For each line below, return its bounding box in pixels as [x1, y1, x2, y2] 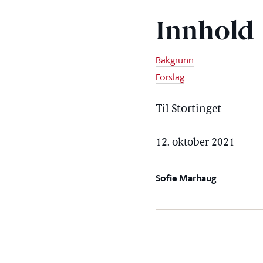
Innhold [156, 20, 254, 46]
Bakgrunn [156, 53, 194, 66]
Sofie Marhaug [156, 171, 217, 185]
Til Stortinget [156, 104, 222, 115]
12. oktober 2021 [156, 137, 235, 149]
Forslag [156, 70, 185, 83]
